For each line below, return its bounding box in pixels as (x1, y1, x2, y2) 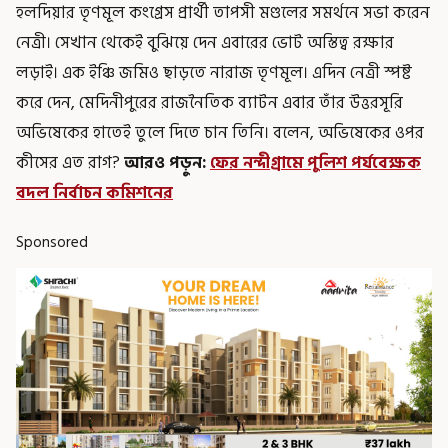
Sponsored (16, 229, 88, 255)
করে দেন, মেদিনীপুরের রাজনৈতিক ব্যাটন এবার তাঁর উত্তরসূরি (16, 89, 403, 116)
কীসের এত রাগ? (16, 149, 124, 176)
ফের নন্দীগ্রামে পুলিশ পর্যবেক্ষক (210, 149, 421, 176)
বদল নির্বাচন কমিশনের (16, 179, 173, 206)
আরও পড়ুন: (124, 149, 210, 176)
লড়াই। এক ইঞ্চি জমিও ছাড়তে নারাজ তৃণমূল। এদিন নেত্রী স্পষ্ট (16, 59, 412, 86)
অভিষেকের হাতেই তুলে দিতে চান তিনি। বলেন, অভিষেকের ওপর (16, 119, 424, 146)
